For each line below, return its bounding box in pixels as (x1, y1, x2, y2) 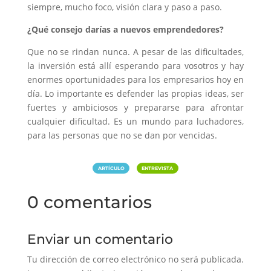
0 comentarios (27, 192, 152, 213)
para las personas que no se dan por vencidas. (27, 129, 217, 142)
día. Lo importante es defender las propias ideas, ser (27, 88, 244, 100)
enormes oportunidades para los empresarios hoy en (27, 74, 244, 86)
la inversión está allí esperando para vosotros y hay (27, 60, 244, 72)
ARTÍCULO (97, 165, 125, 172)
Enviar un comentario (27, 231, 173, 248)
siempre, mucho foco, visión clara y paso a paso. (27, 1, 222, 13)
